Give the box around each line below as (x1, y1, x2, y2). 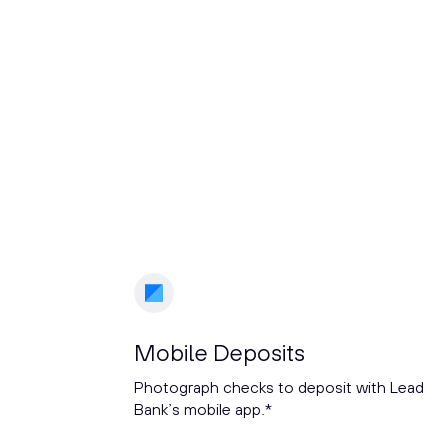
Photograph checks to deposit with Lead (134, 377, 425, 398)
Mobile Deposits (134, 337, 306, 368)
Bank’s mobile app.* (134, 399, 273, 420)
